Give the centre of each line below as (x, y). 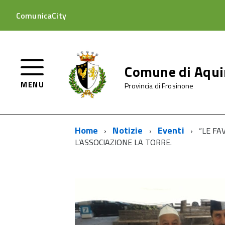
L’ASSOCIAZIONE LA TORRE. (123, 142)
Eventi (171, 130)
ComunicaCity (41, 16)
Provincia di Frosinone (159, 86)
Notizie (128, 130)
